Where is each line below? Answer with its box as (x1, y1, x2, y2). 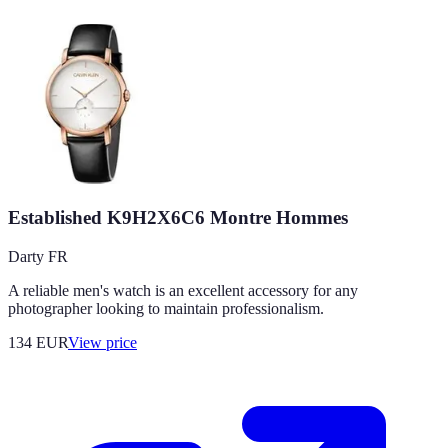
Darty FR (8, 247, 68, 265)
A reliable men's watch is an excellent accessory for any (8, 281, 358, 299)
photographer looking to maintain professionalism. (8, 299, 324, 317)
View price (68, 333, 137, 351)
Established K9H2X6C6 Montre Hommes (8, 206, 348, 228)
